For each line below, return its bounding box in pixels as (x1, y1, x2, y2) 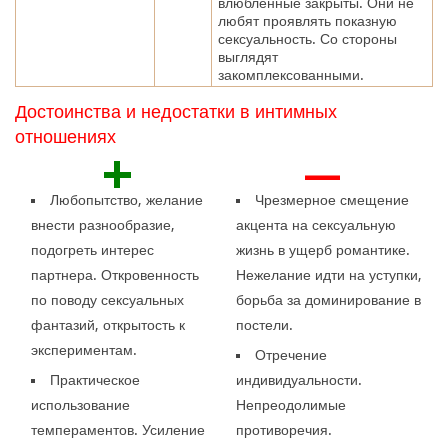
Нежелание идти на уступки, (235, 266, 422, 283)
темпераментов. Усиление (31, 421, 206, 438)
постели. (235, 316, 293, 333)
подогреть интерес (31, 241, 155, 258)
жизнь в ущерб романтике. (235, 241, 410, 258)
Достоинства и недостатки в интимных (15, 101, 337, 123)
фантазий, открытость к (31, 316, 186, 333)
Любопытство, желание (50, 191, 204, 208)
